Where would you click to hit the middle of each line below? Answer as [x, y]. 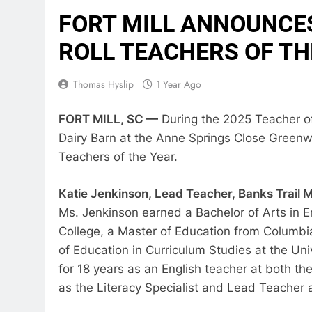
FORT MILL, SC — [108, 119]
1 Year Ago [179, 84]
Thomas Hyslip [103, 84]
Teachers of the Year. [118, 157]
